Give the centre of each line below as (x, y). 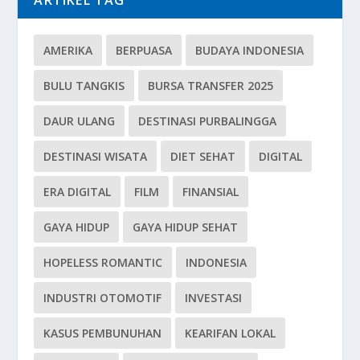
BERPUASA (144, 50)
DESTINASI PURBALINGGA (208, 121)
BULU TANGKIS (84, 86)
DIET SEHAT (203, 156)
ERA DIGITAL (78, 192)
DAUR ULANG (80, 121)
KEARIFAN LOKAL (231, 333)
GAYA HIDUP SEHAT (186, 227)
